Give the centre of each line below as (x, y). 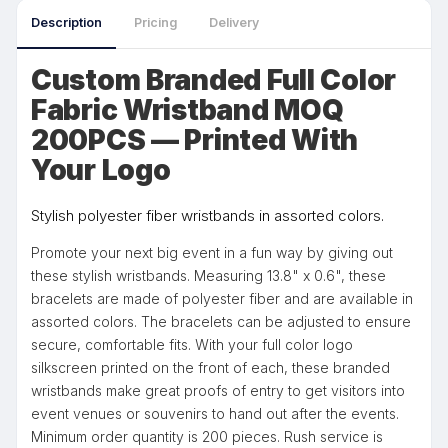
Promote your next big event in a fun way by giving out (212, 252)
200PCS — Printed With (195, 140)
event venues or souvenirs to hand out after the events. (215, 413)
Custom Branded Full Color (213, 80)
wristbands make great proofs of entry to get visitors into (218, 390)
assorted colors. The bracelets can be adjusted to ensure (221, 321)
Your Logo (101, 170)
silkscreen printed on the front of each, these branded (210, 367)
